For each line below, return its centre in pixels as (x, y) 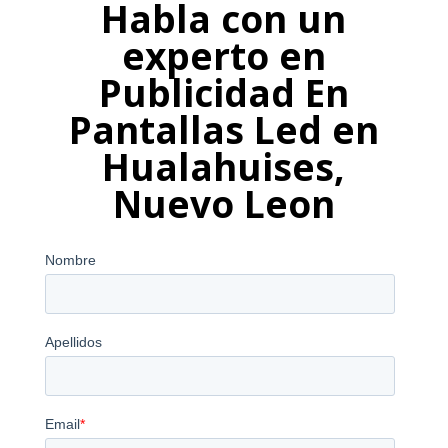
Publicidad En (223, 92)
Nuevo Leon (223, 203)
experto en (223, 55)
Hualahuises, (224, 166)
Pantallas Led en (223, 129)
